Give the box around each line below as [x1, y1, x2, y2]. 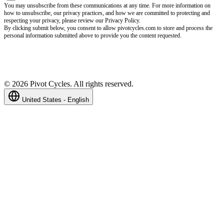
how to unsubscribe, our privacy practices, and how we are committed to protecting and [4, 9, 210, 16]
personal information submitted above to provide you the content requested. [4, 31, 181, 39]
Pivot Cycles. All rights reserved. [28, 79, 133, 88]
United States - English [22, 95, 89, 103]
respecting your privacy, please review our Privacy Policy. [4, 16, 140, 24]
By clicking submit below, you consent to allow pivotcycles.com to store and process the [4, 24, 212, 31]
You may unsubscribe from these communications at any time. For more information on [4, 1, 210, 9]
